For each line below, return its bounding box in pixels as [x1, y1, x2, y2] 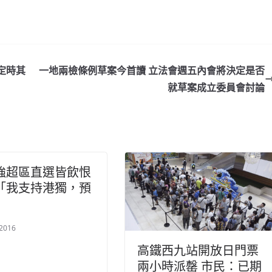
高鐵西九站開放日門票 [137, 242, 259, 259]
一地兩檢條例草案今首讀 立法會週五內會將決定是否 [39, 63, 265, 77]
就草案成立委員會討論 [168, 80, 265, 94]
